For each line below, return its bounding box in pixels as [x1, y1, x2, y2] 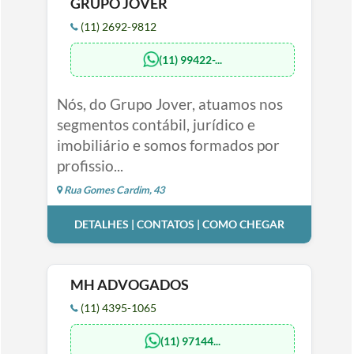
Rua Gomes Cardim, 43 [62, 183, 164, 196]
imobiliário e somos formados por [56, 135, 280, 154]
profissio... [56, 156, 123, 175]
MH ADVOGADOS [70, 276, 189, 293]
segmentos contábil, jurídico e [56, 115, 255, 134]
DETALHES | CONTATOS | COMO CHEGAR [73, 217, 284, 231]
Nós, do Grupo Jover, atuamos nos [56, 94, 283, 113]
